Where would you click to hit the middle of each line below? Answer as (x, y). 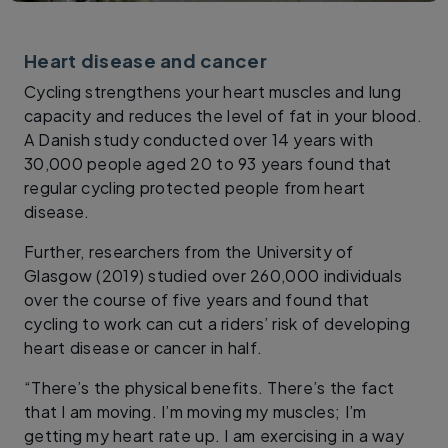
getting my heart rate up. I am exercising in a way (214, 435)
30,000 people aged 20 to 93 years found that (208, 163)
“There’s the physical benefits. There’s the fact (209, 387)
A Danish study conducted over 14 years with (199, 139)
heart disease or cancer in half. (143, 347)
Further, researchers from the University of (189, 251)
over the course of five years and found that (197, 299)
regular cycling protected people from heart (195, 187)
